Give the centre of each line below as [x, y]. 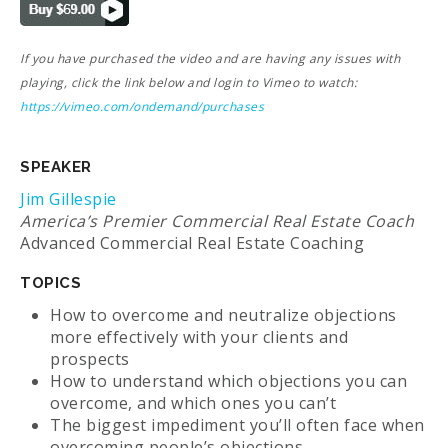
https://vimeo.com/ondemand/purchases [142, 106]
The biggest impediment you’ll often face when [237, 424]
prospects [90, 358]
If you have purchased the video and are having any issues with [210, 58]
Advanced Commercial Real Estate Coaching [192, 242]
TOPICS [50, 282]
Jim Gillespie [68, 198]
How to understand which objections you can [228, 380]
